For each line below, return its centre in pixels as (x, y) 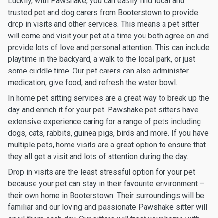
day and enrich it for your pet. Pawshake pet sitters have (103, 110)
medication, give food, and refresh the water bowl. (92, 82)
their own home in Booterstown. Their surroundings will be (106, 195)
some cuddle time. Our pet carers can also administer (98, 71)
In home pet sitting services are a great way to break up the (109, 98)
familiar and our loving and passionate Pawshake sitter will (108, 207)
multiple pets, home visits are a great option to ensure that (107, 145)
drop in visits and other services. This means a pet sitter (103, 24)
